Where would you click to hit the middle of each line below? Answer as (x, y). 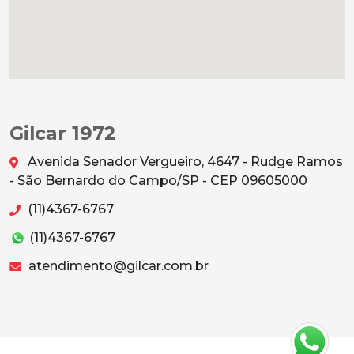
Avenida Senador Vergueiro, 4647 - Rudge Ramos (184, 161)
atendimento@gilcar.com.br (117, 265)
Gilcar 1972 (62, 133)
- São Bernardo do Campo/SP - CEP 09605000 (158, 180)
